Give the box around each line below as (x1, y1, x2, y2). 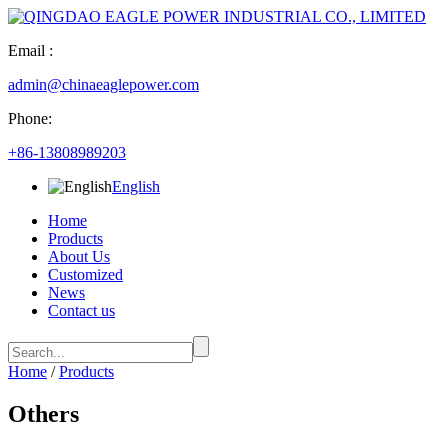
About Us (48, 248, 110, 265)
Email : (8, 42, 53, 59)
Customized (48, 266, 123, 283)
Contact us (48, 302, 115, 319)
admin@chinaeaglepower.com (8, 76, 199, 93)
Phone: (8, 110, 52, 127)
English (112, 178, 160, 195)
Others (8, 400, 79, 427)
